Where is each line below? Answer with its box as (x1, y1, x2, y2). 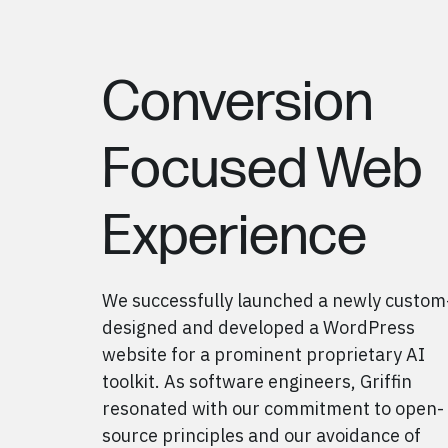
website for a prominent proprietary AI (102, 342, 426, 366)
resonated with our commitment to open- (102, 396, 445, 420)
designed (102, 315, 179, 339)
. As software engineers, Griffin (155, 369, 413, 393)
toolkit (102, 369, 156, 393)
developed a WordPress (218, 315, 416, 339)
